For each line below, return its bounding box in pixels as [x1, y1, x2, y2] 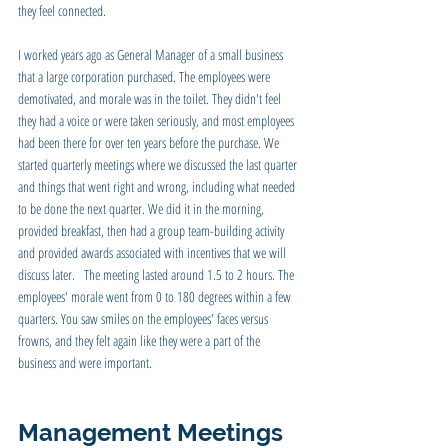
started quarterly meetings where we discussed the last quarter [18, 154, 300, 174]
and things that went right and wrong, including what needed [18, 176, 298, 196]
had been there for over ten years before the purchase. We [18, 132, 282, 152]
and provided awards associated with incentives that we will [18, 242, 289, 262]
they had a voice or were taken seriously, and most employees [18, 110, 297, 130]
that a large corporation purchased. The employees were [18, 66, 273, 86]
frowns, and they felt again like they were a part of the [18, 330, 263, 350]
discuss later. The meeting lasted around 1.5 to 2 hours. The [18, 264, 297, 284]
